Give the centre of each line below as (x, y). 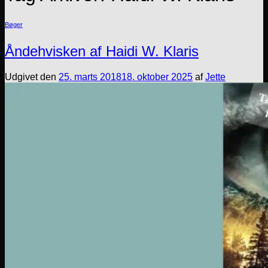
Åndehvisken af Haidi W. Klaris (102, 51)
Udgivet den (32, 77)
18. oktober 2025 (157, 77)
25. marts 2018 (90, 77)
